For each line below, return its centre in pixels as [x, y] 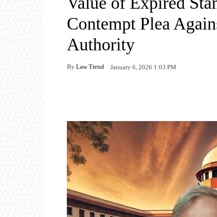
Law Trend [90, 66]
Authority [101, 44]
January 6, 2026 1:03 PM [143, 67]
